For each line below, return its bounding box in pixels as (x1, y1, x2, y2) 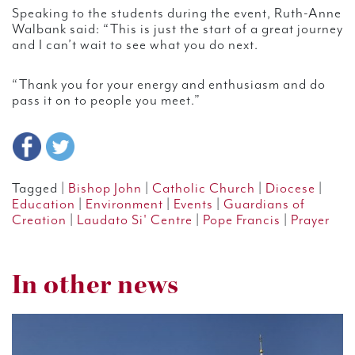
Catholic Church (152, 181, 255, 197)
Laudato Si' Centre (77, 212, 193, 229)
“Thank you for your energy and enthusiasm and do (12, 77, 326, 94)
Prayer (291, 212, 330, 229)
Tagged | (12, 181, 68, 197)
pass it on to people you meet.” (12, 93, 200, 109)
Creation (12, 212, 67, 229)
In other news (12, 268, 179, 303)
